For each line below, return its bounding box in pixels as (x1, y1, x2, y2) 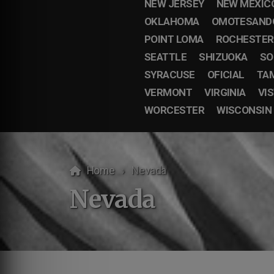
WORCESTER (144, 104, 205, 116)
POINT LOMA (144, 33, 204, 45)
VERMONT (144, 86, 193, 98)
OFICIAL (207, 68, 245, 81)
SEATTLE (144, 51, 187, 63)
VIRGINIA (204, 86, 246, 98)
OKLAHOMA (144, 15, 199, 28)
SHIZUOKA (199, 51, 248, 63)
